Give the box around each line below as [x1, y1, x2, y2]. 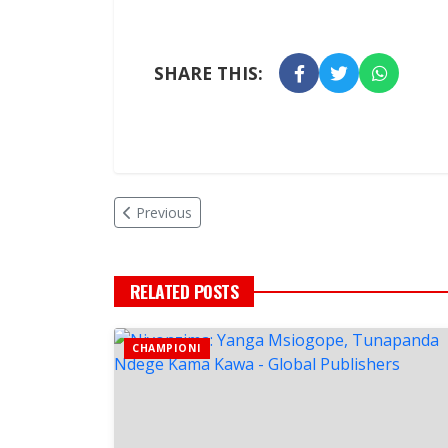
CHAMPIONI [132, 341, 202, 356]
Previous [136, 203, 192, 223]
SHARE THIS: [154, 61, 263, 86]
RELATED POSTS [130, 278, 239, 305]
